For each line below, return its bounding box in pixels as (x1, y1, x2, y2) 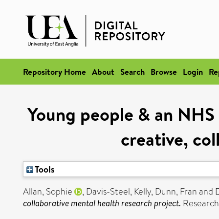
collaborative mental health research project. (23, 197, 181, 209)
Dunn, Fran (155, 185, 197, 198)
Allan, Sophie (23, 185, 72, 198)
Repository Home (23, 66, 86, 77)
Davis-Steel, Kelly (86, 185, 151, 198)
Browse (151, 66, 177, 77)
